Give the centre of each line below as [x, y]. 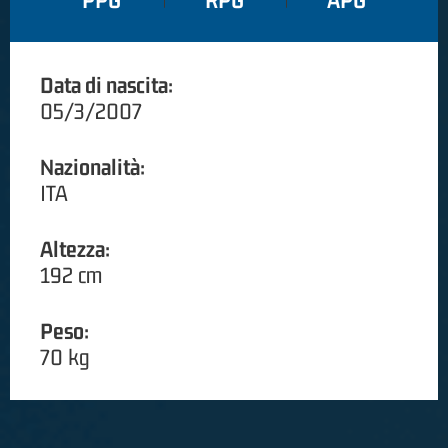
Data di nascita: [106, 85]
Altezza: [75, 249]
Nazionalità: [92, 167]
